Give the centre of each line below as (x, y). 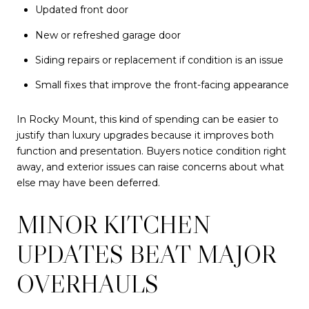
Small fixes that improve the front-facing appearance (162, 85)
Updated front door (81, 10)
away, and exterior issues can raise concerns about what (150, 167)
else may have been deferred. (88, 182)
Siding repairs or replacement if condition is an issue (159, 60)
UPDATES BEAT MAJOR (146, 254)
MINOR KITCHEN (114, 224)
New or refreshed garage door (108, 35)
